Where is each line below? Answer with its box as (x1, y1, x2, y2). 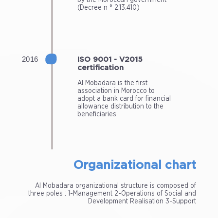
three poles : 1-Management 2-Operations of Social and (28, 190, 197, 197)
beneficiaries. (77, 110, 118, 118)
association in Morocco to (77, 87, 155, 94)
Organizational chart (73, 159, 197, 171)
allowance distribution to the (77, 103, 163, 110)
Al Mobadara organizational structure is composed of (35, 182, 197, 189)
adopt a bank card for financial (77, 95, 171, 102)
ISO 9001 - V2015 (77, 55, 143, 63)
